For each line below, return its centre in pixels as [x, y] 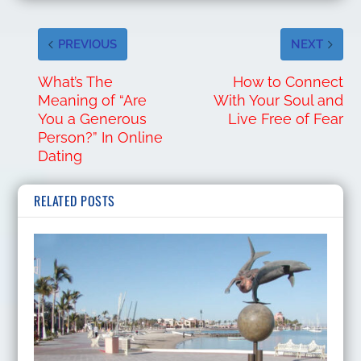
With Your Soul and [279, 101]
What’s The [76, 82]
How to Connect [288, 82]
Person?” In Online [101, 138]
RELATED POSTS [75, 201]
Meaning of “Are [93, 101]
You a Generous [93, 119]
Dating [60, 156]
